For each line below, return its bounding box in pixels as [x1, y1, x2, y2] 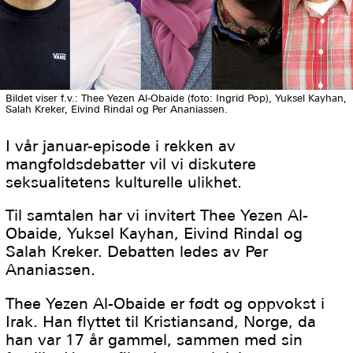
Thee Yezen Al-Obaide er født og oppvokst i [6, 293, 325, 313]
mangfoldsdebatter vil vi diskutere [6, 154, 257, 173]
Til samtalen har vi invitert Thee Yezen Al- [6, 206, 309, 225]
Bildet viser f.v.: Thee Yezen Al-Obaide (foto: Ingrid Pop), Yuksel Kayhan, [6, 92, 347, 104]
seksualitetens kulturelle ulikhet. [6, 172, 243, 191]
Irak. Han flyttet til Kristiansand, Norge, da [6, 311, 317, 331]
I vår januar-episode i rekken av [6, 136, 236, 155]
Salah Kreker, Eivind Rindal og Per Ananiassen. [6, 103, 229, 115]
